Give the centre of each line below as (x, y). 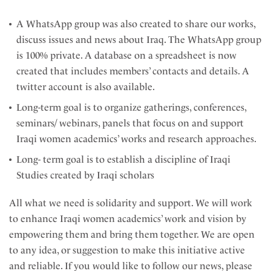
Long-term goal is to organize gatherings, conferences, (131, 107)
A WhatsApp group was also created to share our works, (136, 24)
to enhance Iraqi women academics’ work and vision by (128, 219)
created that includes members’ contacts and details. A (133, 71)
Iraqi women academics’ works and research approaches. (136, 139)
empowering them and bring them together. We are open (132, 234)
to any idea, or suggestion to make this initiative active (127, 250)
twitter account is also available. (86, 87)
